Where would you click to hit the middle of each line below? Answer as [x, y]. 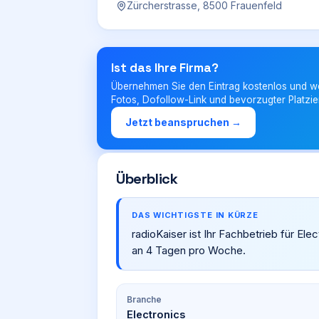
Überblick [147, 179]
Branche [144, 299]
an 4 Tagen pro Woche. [189, 250]
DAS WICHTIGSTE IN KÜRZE [195, 215]
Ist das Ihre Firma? [165, 68]
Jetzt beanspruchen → [183, 122]
